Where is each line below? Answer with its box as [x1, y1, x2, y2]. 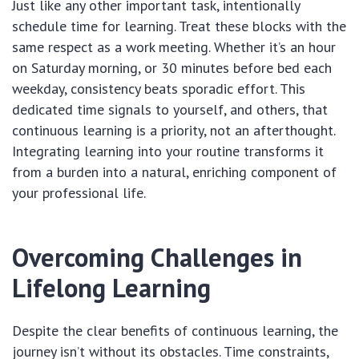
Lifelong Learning [12, 270, 211, 305]
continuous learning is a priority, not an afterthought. [12, 120, 335, 139]
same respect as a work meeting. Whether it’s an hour [12, 37, 336, 56]
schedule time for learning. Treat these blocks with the [12, 16, 346, 35]
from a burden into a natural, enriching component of [12, 162, 337, 181]
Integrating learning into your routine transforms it [12, 141, 324, 160]
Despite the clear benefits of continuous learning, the [12, 321, 338, 340]
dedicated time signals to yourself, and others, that [12, 99, 328, 119]
